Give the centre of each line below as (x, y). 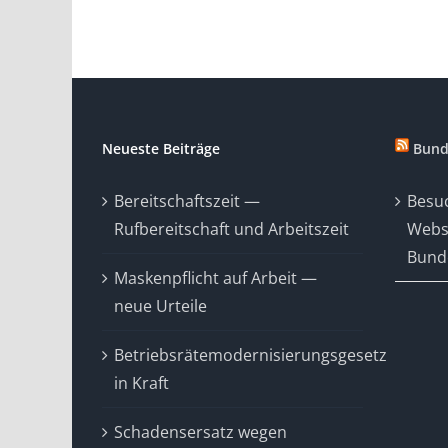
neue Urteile (160, 305)
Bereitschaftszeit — (187, 200)
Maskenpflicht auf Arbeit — (215, 277)
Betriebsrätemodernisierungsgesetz (250, 354)
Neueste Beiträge (161, 148)
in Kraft (141, 382)
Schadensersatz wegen (200, 431)
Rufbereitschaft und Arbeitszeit (231, 228)
